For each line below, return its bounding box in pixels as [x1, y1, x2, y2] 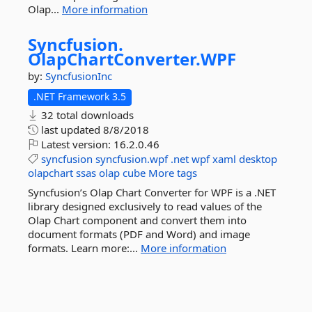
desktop [239, 152, 277, 166]
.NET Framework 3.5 [33, 90, 126, 103]
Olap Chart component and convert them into [28, 213, 247, 227]
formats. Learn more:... [28, 241, 141, 255]
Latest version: [38, 137, 114, 151]
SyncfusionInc [45, 69, 112, 83]
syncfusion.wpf [95, 152, 168, 166]
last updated [38, 123, 103, 136]
